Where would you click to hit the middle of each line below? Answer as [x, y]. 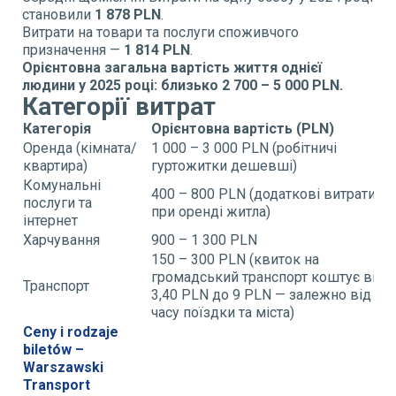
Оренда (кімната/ [80, 148]
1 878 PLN [128, 14]
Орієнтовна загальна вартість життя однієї [172, 67]
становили [58, 14]
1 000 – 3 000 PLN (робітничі [244, 148]
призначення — [73, 49]
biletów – [53, 349]
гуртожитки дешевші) [224, 165]
